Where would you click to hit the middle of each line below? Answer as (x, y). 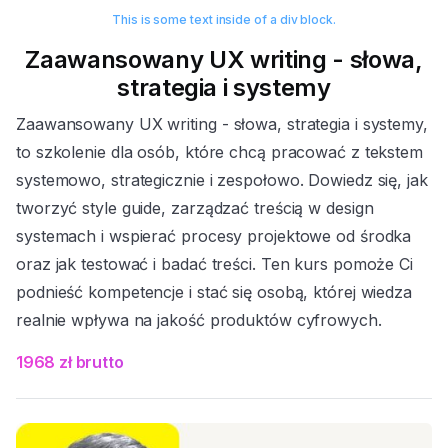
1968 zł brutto (70, 362)
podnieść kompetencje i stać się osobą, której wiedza (214, 292)
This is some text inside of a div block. (224, 20)
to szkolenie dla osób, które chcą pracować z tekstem (220, 152)
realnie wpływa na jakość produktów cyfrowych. (199, 320)
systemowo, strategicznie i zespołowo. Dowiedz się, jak (222, 180)
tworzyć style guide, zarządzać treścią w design (195, 208)
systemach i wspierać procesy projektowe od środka (214, 236)
